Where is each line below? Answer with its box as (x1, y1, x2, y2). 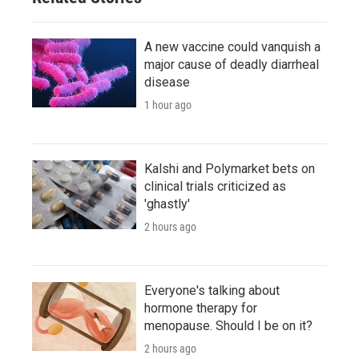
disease (144, 75, 190, 91)
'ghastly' (144, 196, 190, 212)
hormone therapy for (144, 301, 257, 317)
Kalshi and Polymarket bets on (144, 161, 315, 177)
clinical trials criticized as (144, 179, 286, 195)
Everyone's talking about (144, 283, 280, 299)
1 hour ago (144, 99, 192, 112)
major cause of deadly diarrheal (144, 57, 319, 73)
